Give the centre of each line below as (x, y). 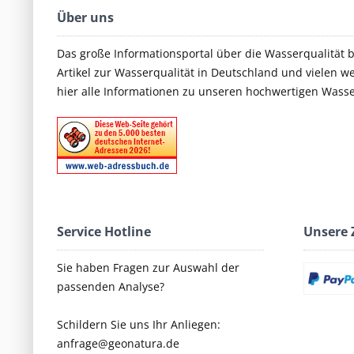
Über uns (85, 18)
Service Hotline (104, 232)
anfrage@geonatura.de (118, 344)
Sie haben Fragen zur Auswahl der (148, 268)
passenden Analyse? (111, 287)
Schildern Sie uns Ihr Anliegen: (139, 325)
